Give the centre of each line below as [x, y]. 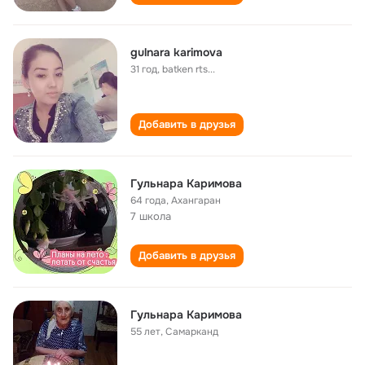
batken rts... [189, 69]
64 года [148, 200]
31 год [144, 69]
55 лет [145, 332]
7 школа [151, 216]
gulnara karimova [176, 52]
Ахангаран [196, 200]
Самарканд [192, 332]
